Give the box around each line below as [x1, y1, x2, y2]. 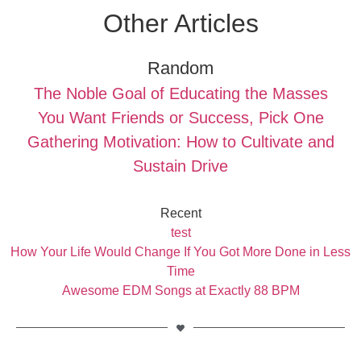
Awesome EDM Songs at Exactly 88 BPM [61, 283, 300, 297]
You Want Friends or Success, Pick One [37, 108, 324, 127]
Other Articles [102, 8, 259, 38]
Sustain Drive [133, 156, 228, 175]
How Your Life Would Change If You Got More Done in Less [10, 244, 351, 259]
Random [147, 57, 214, 78]
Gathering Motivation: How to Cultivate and [27, 132, 334, 151]
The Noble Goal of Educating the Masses [33, 84, 328, 102]
